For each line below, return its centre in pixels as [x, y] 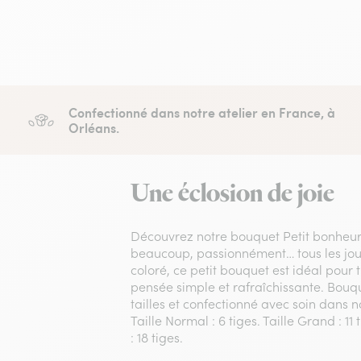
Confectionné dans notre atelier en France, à [201, 113]
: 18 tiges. [157, 338]
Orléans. [93, 128]
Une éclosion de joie [233, 195]
